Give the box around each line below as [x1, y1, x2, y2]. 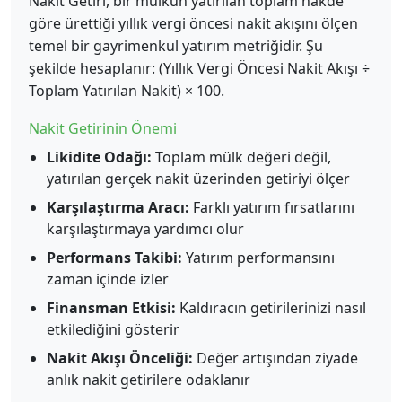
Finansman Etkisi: [47, 297, 176, 318]
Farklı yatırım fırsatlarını [189, 197, 354, 217]
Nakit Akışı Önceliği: [47, 347, 193, 368]
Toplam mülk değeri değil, [152, 146, 331, 167]
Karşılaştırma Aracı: [47, 197, 189, 217]
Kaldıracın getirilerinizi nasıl [176, 297, 366, 318]
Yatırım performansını [182, 247, 335, 267]
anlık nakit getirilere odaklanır [47, 369, 250, 389]
